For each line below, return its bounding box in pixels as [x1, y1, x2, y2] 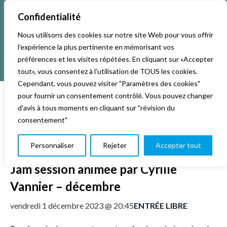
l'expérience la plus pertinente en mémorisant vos [18, 43, 174, 51]
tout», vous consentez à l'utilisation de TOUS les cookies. [18, 67, 198, 75]
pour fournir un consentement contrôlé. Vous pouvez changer [18, 91, 213, 100]
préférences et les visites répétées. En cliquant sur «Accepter [18, 55, 213, 63]
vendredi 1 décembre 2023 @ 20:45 [10, 201, 134, 210]
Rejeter [102, 141, 127, 149]
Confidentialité [18, 11, 81, 22]
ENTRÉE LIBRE [134, 200, 187, 210]
